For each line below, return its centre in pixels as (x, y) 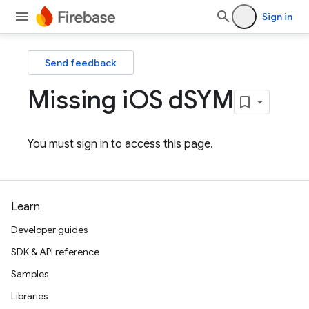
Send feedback (81, 63)
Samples (30, 274)
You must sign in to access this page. (120, 144)
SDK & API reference (55, 252)
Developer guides (49, 230)
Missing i (78, 100)
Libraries (29, 296)
